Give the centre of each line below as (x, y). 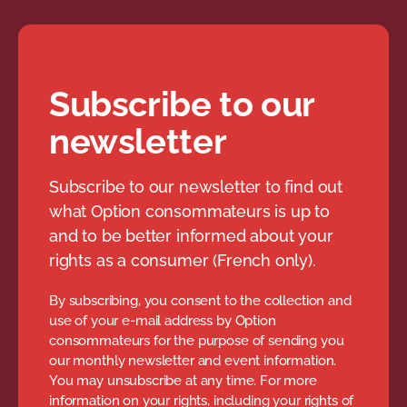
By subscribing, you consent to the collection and (200, 300)
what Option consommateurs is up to (189, 211)
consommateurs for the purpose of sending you (197, 340)
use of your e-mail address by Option (163, 320)
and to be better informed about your (191, 235)
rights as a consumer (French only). (183, 260)
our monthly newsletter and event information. (193, 360)
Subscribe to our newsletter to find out (196, 186)
